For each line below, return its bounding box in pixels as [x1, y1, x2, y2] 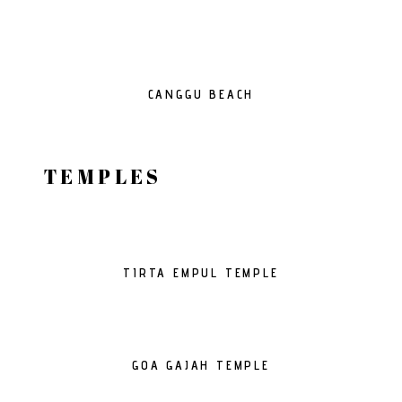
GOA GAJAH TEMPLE [132, 358, 270, 372]
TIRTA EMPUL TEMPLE [123, 266, 279, 280]
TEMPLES [44, 163, 162, 189]
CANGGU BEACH [147, 87, 255, 101]
